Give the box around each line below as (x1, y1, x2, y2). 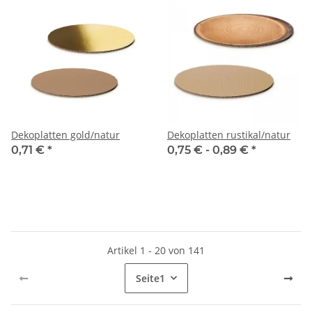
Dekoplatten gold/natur (11, 127, 120, 141)
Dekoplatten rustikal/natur (167, 127, 290, 141)
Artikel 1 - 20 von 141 (107, 243, 205, 257)
